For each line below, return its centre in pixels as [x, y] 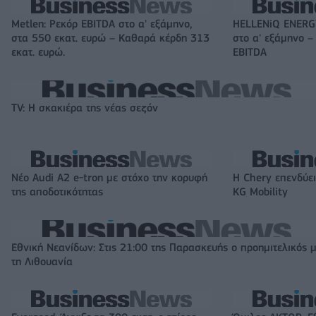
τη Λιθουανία [42, 262]
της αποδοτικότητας [57, 192]
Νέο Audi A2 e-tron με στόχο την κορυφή [109, 178]
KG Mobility [260, 192]
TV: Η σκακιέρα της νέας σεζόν [85, 108]
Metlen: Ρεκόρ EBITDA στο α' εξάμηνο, [102, 24]
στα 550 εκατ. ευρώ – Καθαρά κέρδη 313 [110, 38]
